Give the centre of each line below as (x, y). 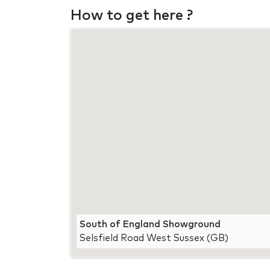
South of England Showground (150, 224)
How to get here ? (132, 15)
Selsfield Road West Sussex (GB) (154, 238)
